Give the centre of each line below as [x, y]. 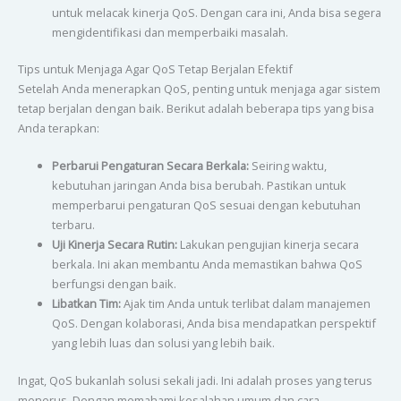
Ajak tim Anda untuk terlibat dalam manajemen [245, 304]
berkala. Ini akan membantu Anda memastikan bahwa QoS [207, 264]
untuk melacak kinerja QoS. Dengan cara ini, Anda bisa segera [216, 12]
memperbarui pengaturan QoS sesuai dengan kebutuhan [206, 205]
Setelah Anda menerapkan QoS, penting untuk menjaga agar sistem [199, 89]
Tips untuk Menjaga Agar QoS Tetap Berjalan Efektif [155, 69]
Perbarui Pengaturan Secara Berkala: [150, 166]
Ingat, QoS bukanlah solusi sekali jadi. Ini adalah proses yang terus [195, 380]
